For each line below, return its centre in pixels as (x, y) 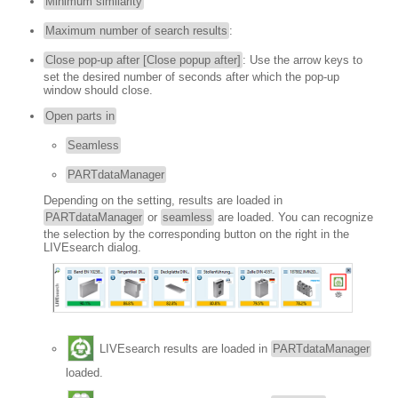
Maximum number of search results (136, 30)
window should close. (98, 90)
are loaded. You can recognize (294, 217)
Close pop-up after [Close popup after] (143, 60)
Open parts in (80, 115)
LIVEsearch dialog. (92, 247)
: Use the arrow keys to (302, 60)
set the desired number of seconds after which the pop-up (191, 76)
